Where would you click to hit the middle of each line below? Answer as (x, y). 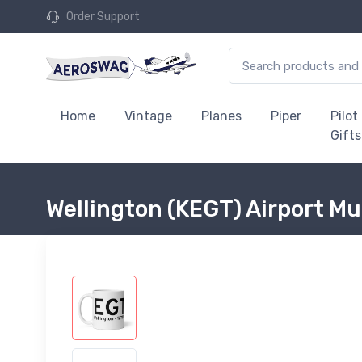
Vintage (148, 116)
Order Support (103, 17)
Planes (221, 116)
